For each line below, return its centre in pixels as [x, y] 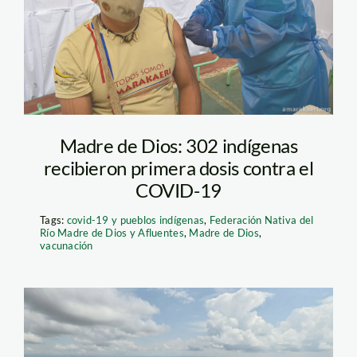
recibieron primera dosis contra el [178, 167]
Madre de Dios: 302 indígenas [178, 145]
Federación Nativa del [261, 220]
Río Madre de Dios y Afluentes [112, 232]
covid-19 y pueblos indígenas [135, 220]
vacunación [66, 245]
